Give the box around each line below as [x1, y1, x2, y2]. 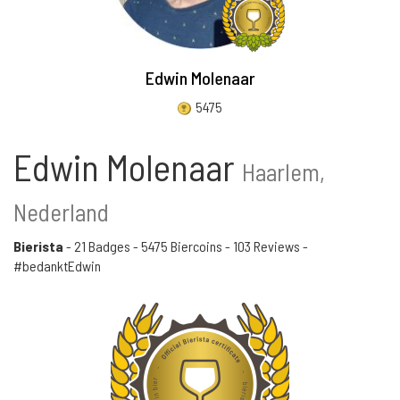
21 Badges [74, 237, 130, 254]
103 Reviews [233, 237, 300, 254]
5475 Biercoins [141, 237, 222, 254]
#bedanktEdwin [13, 257, 101, 274]
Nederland [13, 197, 109, 226]
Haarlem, [242, 157, 325, 186]
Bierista [13, 237, 63, 254]
